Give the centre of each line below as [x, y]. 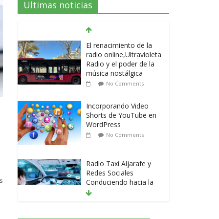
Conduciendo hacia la [120, 182]
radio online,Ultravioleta [124, 55]
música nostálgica [114, 73]
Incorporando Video [117, 106]
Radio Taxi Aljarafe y [119, 164]
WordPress [103, 125]
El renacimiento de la [119, 45]
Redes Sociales [110, 173]
